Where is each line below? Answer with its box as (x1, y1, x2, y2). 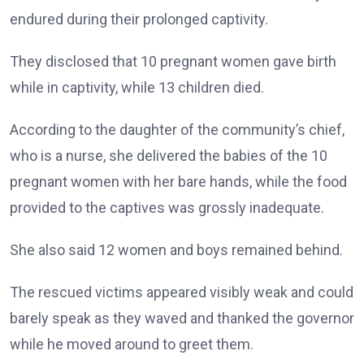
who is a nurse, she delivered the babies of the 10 (10, 147, 327, 164)
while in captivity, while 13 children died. (10, 79, 264, 96)
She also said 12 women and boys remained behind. (10, 241, 343, 258)
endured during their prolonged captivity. (10, 11, 268, 28)
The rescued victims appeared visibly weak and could (10, 284, 353, 301)
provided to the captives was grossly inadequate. (10, 199, 324, 216)
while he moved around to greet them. (10, 336, 253, 353)
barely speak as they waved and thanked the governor (10, 310, 354, 327)
